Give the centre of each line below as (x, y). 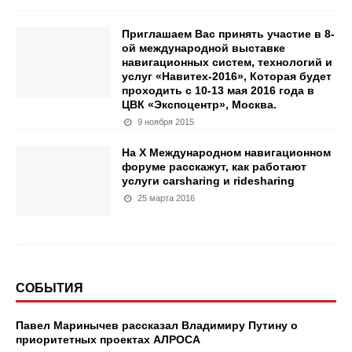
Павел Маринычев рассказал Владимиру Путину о (157, 325)
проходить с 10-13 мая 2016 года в (218, 90)
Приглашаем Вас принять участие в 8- (228, 34)
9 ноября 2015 (166, 122)
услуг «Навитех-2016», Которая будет (227, 76)
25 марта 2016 (167, 198)
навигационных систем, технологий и (227, 62)
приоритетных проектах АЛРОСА (108, 339)
